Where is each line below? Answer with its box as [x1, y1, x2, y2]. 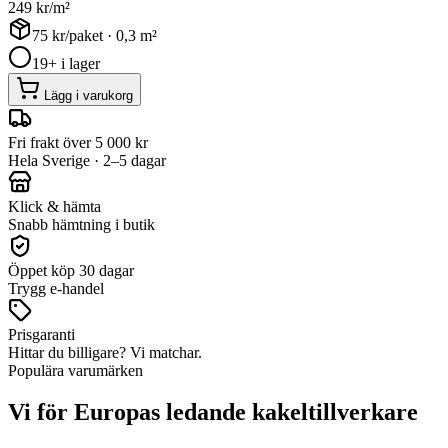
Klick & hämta [8, 197, 101, 215]
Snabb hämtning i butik [8, 215, 155, 233]
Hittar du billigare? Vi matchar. [8, 343, 202, 361]
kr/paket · [48, 26, 116, 44]
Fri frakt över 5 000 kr [8, 133, 148, 151]
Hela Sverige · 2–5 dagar [8, 151, 166, 169]
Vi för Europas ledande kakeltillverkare [8, 399, 418, 426]
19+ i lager [32, 54, 100, 72]
